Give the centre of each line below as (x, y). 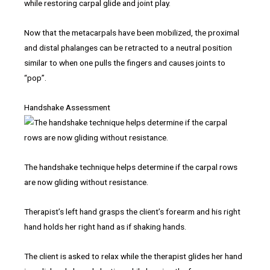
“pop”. (35, 78)
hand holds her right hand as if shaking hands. (105, 226)
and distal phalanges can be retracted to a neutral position (128, 48)
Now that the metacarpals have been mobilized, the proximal (132, 33)
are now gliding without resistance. (86, 182)
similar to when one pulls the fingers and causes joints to (125, 63)
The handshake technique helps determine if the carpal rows (131, 167)
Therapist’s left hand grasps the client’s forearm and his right (132, 211)
